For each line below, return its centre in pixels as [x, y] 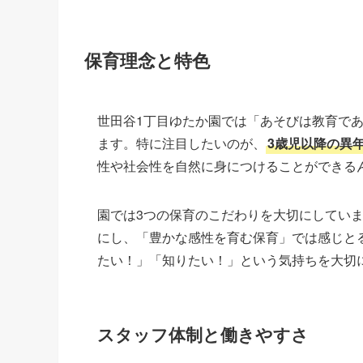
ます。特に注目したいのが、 [181, 143]
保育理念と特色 [147, 60]
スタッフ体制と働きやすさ [203, 334]
